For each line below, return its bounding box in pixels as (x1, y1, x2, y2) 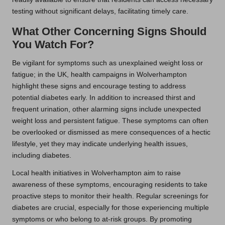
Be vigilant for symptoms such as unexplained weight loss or (12, 59, 203, 67)
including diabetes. (12, 152, 71, 160)
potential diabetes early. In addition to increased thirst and (12, 94, 195, 102)
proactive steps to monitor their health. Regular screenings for (12, 192, 208, 200)
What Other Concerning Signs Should (12, 25, 206, 38)
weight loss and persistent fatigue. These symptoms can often (12, 117, 208, 125)
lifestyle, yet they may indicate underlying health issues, (12, 140, 188, 148)
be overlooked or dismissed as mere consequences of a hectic (12, 129, 210, 137)
